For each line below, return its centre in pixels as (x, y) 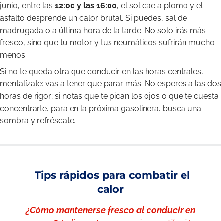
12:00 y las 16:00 (86, 6)
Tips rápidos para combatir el (110, 175)
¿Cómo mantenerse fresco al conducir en (110, 210)
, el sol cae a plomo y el (160, 6)
